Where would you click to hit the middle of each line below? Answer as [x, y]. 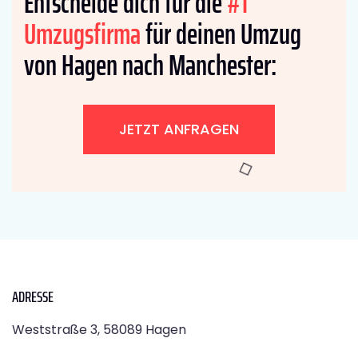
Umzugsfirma [82, 34]
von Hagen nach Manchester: [150, 65]
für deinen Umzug [221, 34]
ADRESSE [33, 296]
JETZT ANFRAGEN [179, 129]
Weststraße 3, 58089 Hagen [99, 329]
